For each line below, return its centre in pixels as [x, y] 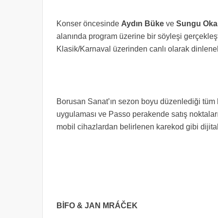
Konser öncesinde [89, 24]
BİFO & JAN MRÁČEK [97, 206]
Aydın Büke [144, 24]
